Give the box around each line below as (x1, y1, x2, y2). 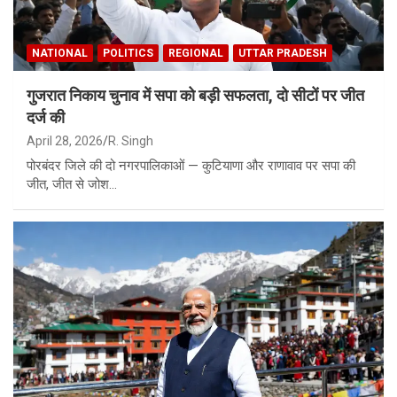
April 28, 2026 (27, 134, 103, 149)
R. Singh (108, 134, 153, 149)
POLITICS (103, 47, 153, 60)
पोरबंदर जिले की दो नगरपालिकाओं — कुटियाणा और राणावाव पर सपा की (27, 158, 355, 175)
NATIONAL (32, 47, 88, 60)
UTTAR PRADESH (238, 47, 327, 60)
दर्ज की (27, 108, 65, 128)
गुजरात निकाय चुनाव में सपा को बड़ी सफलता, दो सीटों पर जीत (27, 86, 364, 105)
